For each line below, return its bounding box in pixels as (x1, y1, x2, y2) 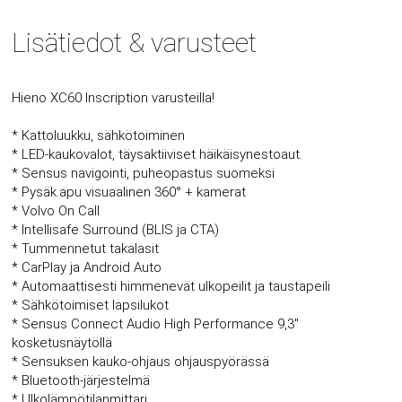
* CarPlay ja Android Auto (12, 258, 162, 275)
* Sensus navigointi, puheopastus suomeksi (12, 164, 275, 181)
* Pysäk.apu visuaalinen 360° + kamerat (12, 183, 247, 200)
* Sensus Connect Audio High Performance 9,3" (12, 315, 300, 332)
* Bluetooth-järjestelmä (12, 371, 151, 389)
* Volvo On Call (12, 202, 100, 219)
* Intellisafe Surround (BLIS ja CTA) (12, 221, 220, 238)
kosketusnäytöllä (12, 334, 113, 351)
